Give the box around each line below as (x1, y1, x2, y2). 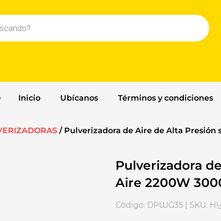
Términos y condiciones (117, 93, 213, 103)
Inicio (18, 93, 40, 103)
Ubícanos (60, 93, 98, 103)
